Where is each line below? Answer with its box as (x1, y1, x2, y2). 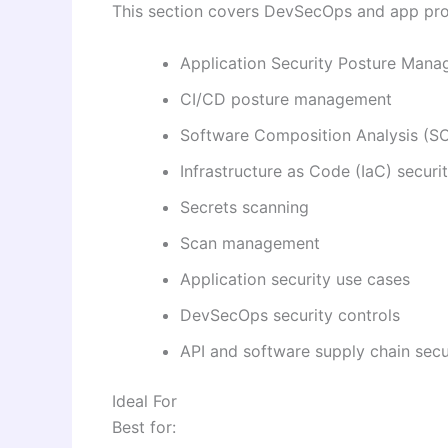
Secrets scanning (180, 196, 309, 217)
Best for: (112, 416, 176, 437)
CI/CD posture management (180, 88, 392, 109)
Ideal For (112, 390, 177, 411)
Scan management (180, 232, 320, 253)
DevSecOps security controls (180, 304, 400, 325)
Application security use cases (180, 268, 410, 289)
